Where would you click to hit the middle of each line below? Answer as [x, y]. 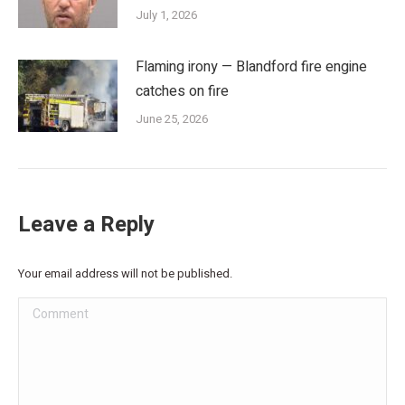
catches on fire [182, 92]
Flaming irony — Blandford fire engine [251, 67]
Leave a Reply [86, 225]
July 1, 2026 [166, 15]
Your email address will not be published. [125, 274]
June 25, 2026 [172, 119]
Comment [48, 310]
